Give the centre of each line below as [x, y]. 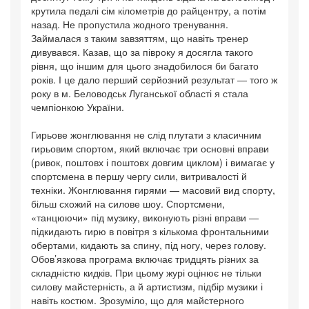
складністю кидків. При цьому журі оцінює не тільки [146, 273]
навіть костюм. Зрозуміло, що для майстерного [138, 300]
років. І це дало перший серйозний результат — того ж [154, 80]
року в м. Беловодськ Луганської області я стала [140, 93]
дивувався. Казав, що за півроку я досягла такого [142, 52]
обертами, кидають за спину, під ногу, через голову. [149, 245]
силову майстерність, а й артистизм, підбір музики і [147, 287]
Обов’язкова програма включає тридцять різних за [145, 259]
